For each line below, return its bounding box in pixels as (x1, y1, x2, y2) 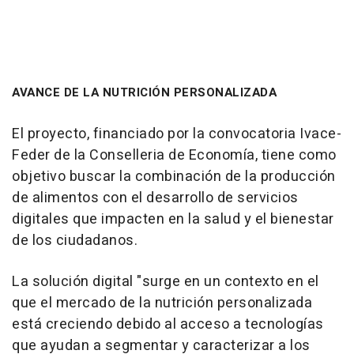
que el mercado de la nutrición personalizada (12, 292, 312, 314)
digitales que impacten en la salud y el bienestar (12, 208, 334, 230)
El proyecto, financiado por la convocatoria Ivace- (12, 122, 341, 145)
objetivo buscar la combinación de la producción (12, 165, 336, 187)
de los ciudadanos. (12, 229, 137, 251)
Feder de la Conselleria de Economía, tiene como (12, 144, 337, 166)
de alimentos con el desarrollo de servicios (12, 186, 299, 209)
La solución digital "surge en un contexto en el (12, 270, 319, 292)
